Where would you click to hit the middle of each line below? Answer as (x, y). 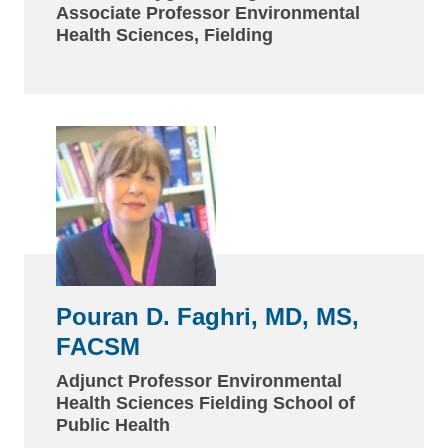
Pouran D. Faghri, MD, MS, (207, 316)
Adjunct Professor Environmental (199, 380)
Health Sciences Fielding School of (205, 402)
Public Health (113, 424)
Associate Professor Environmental (208, 12)
